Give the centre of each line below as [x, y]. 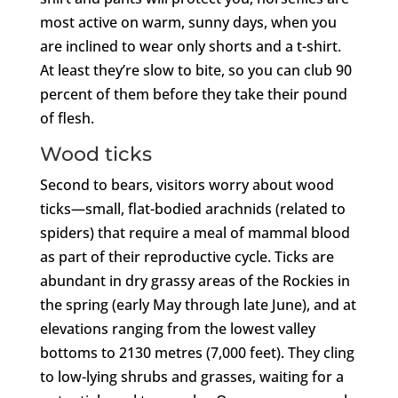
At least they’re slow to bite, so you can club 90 [195, 70]
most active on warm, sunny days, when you [188, 22]
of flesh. [67, 118]
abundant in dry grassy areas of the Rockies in [195, 280]
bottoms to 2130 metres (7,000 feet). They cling [197, 352]
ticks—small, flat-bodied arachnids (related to [192, 208]
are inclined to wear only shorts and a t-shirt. [190, 46]
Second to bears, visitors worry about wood [187, 184]
